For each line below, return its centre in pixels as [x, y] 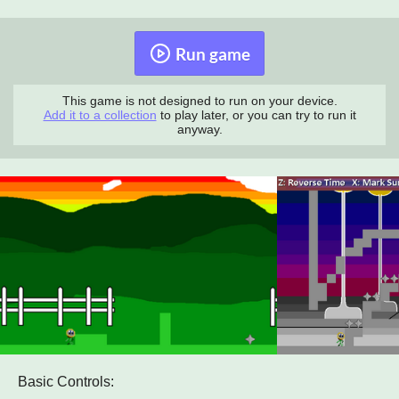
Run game [212, 53]
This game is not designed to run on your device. [199, 101]
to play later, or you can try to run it [256, 115]
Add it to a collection [100, 115]
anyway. [199, 130]
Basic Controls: [66, 382]
